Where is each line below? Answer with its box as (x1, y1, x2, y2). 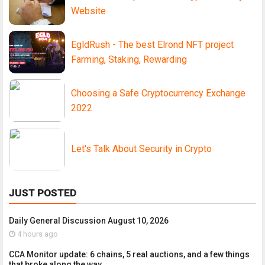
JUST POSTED (9, 186, 76, 199)
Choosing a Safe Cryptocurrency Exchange (71, 87, 245, 99)
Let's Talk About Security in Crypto (71, 143, 212, 154)
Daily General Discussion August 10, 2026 (9, 215, 169, 225)
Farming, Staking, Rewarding (71, 53, 187, 65)
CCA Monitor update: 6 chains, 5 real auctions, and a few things (9, 249, 250, 259)
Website (71, 5, 106, 17)
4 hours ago (15, 229, 58, 238)
